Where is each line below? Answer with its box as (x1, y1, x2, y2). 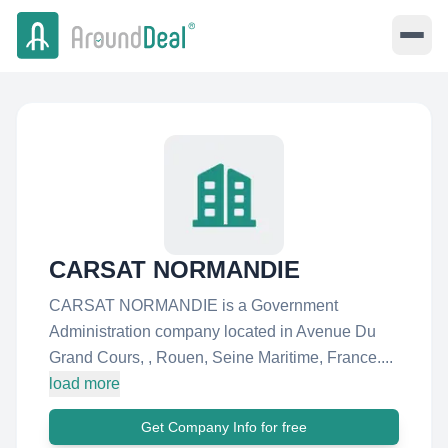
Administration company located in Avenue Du (49, 323, 376, 340)
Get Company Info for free (141, 419, 307, 435)
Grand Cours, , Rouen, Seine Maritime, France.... (49, 349, 393, 366)
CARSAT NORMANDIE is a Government (49, 297, 338, 314)
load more (49, 375, 120, 392)
